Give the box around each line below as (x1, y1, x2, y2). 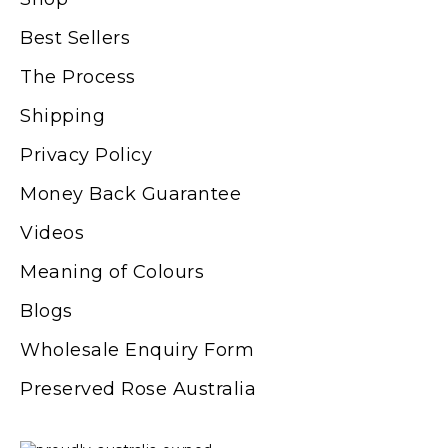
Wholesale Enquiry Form (20, 339, 254, 362)
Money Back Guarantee (20, 183, 241, 206)
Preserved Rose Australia (20, 378, 256, 401)
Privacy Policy (20, 144, 152, 167)
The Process (20, 66, 136, 89)
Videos (20, 222, 84, 245)
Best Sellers (20, 27, 130, 50)
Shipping (20, 105, 105, 128)
